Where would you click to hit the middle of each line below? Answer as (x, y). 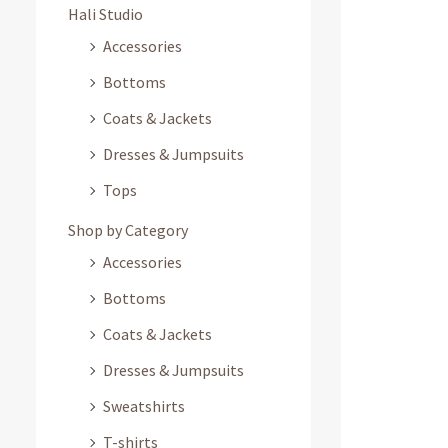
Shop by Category (127, 230)
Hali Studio (105, 14)
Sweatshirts (143, 406)
